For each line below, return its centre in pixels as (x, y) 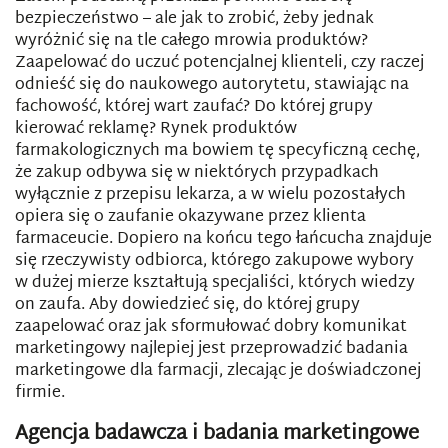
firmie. (40, 393)
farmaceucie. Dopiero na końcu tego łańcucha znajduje (223, 239)
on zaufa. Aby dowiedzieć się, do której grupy (187, 305)
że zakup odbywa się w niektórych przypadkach (197, 173)
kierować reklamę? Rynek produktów (156, 129)
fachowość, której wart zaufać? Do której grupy (194, 107)
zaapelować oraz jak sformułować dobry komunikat (211, 327)
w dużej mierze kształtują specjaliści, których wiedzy (215, 283)
